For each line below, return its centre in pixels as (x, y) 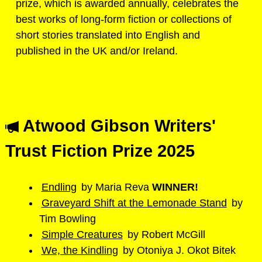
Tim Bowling (68, 218)
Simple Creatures (82, 234)
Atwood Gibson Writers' (117, 126)
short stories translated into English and (108, 35)
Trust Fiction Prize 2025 (100, 151)
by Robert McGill (165, 234)
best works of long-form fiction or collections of (124, 19)
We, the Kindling (80, 250)
